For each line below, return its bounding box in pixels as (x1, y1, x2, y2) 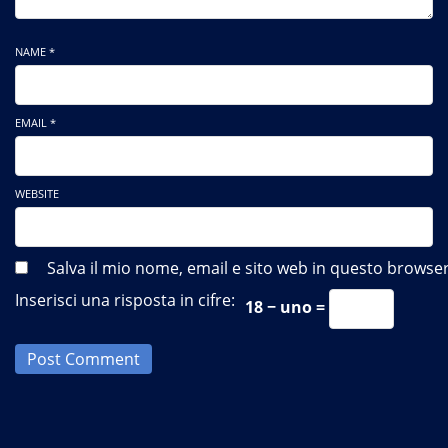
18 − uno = (245, 296, 329, 319)
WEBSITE (15, 185, 59, 201)
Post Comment (27, 347, 140, 370)
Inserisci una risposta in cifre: (15, 288, 235, 311)
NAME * (15, 43, 55, 59)
